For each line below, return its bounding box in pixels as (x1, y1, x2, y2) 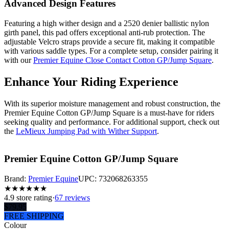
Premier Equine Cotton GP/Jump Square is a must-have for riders (4, 108, 214, 117)
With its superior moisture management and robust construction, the (4, 99, 220, 108)
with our (4, 55, 33, 64)
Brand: (4, 174, 26, 184)
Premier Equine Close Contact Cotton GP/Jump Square (33, 55, 212, 64)
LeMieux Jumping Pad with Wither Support (16, 126, 157, 135)
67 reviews (55, 193, 90, 202)
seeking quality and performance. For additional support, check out (4, 117, 219, 126)
